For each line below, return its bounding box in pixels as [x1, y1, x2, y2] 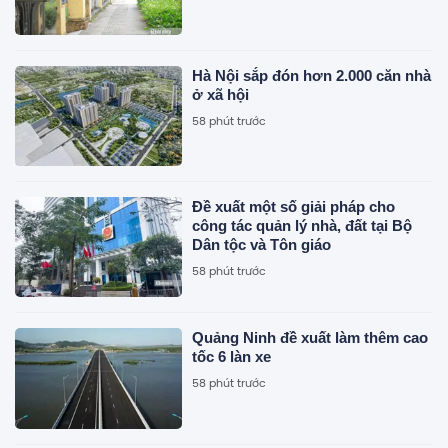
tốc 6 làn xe [192, 348, 272, 366]
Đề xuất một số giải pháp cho [192, 198, 396, 216]
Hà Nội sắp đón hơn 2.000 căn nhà [192, 66, 432, 84]
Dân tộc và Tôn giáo [192, 236, 332, 254]
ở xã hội [192, 85, 250, 103]
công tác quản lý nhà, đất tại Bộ [192, 217, 413, 235]
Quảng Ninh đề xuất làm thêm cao [192, 329, 429, 347]
